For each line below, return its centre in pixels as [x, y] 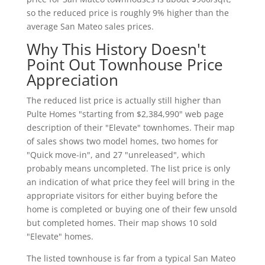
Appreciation [72, 80]
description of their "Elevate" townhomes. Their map [130, 128]
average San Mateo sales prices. [90, 27]
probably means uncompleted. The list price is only [128, 169]
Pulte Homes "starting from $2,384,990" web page [125, 114]
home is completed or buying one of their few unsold [132, 209]
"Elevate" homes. [60, 237]
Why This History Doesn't [116, 49]
